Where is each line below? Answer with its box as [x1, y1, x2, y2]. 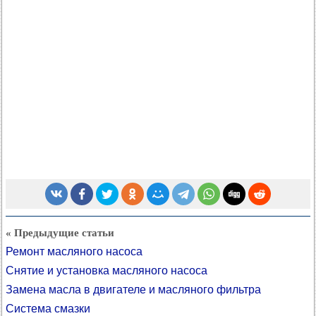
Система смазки [6, 303, 90, 315]
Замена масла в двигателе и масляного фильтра [6, 284, 261, 296]
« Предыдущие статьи [6, 227, 114, 238]
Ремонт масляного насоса [6, 245, 142, 257]
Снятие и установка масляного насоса [6, 265, 207, 276]
